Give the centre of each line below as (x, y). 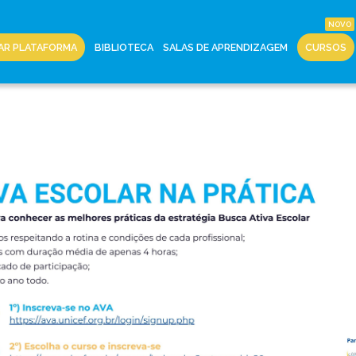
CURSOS (326, 47)
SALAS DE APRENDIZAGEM (225, 47)
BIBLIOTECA (124, 47)
